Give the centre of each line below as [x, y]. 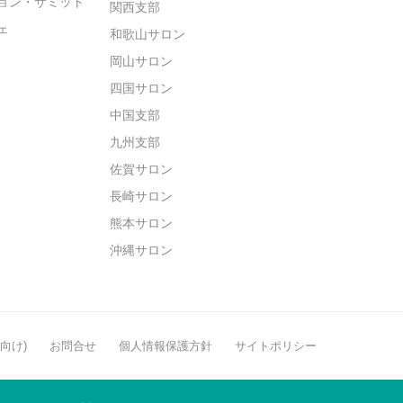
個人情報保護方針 [166, 346]
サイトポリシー [276, 346]
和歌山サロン [148, 35]
